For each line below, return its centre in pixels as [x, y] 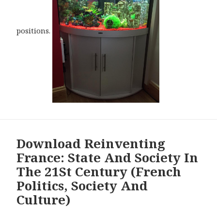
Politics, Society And [82, 185]
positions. [35, 31]
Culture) [44, 199]
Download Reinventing [91, 143]
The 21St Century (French [99, 171]
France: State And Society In [108, 157]
